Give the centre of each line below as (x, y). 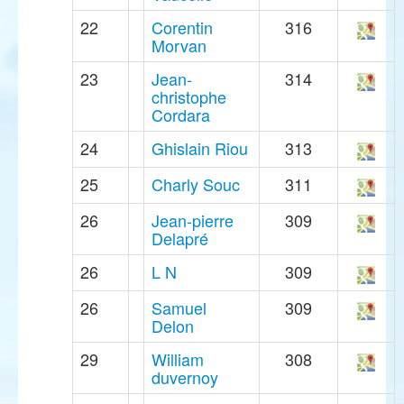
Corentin (182, 28)
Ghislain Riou (200, 148)
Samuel (179, 308)
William (178, 359)
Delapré (180, 239)
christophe (189, 97)
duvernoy (185, 377)
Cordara (181, 115)
